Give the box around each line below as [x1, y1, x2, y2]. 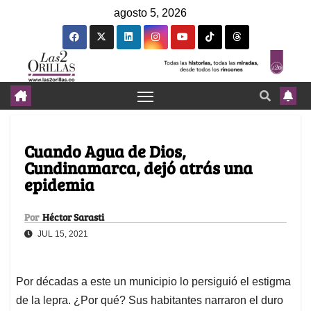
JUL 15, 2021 [35, 229, 88, 239]
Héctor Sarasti [42, 210, 104, 224]
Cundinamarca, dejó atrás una [24, 156, 253, 180]
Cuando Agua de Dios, [24, 140, 186, 163]
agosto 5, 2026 [114, 7, 187, 19]
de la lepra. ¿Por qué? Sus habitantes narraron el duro [16, 294, 283, 307]
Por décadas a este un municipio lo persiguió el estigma [16, 276, 291, 288]
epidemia [24, 173, 94, 196]
